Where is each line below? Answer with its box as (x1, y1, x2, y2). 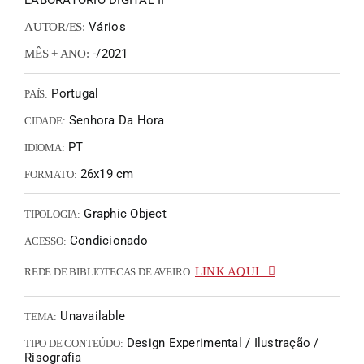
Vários (84, 19, 126, 35)
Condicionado (66, 233, 148, 249)
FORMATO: (24, 168, 77, 181)
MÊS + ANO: (24, 47, 89, 61)
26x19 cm (76, 167, 134, 182)
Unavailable (57, 309, 126, 324)
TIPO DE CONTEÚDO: (24, 337, 123, 350)
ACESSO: (24, 235, 67, 248)
